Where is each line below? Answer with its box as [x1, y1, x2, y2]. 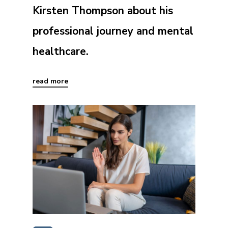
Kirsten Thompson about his [33, 4, 173, 18]
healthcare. [33, 44, 89, 59]
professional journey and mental [33, 24, 193, 39]
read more [33, 76, 68, 87]
